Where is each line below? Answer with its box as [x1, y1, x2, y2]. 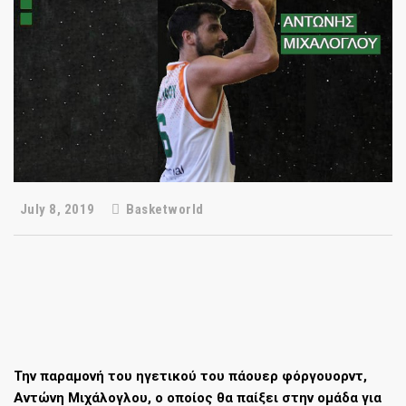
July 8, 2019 [16, 200, 95, 217]
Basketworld [122, 200, 204, 217]
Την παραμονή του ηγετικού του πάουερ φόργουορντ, [14, 367, 367, 384]
